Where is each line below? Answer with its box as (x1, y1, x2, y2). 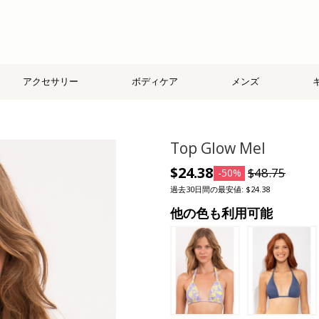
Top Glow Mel (170, 137, 266, 158)
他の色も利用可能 (170, 204, 273, 221)
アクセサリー (23, 75, 79, 88)
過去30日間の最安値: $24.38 (170, 183, 270, 194)
